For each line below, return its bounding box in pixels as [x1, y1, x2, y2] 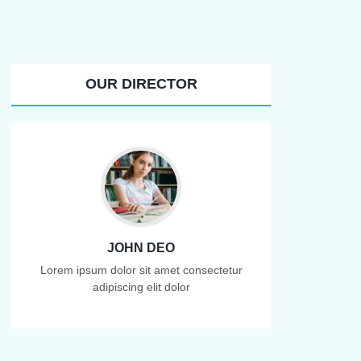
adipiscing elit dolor [92, 280, 190, 293]
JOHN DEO [107, 240, 175, 255]
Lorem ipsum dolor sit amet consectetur [39, 263, 243, 276]
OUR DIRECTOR [85, 75, 197, 92]
